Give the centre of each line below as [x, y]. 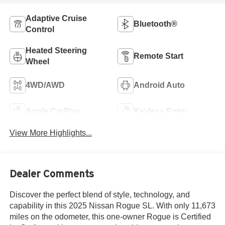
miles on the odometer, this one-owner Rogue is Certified [110, 217]
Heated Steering [56, 50]
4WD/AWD [45, 85]
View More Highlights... [50, 133]
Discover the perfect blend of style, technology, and [99, 195]
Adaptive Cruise [56, 18]
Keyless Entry [160, 111]
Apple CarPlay [53, 111]
